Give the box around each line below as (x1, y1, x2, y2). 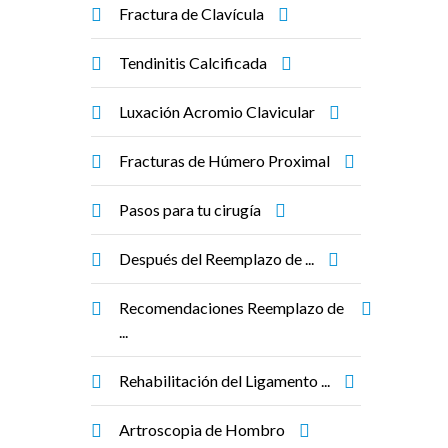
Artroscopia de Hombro (119, 420, 285, 439)
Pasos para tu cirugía (119, 200, 261, 219)
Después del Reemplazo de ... (119, 249, 314, 268)
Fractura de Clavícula (119, 4, 264, 23)
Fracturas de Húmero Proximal (119, 151, 330, 170)
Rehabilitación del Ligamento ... (119, 371, 330, 390)
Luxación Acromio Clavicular (119, 102, 315, 121)
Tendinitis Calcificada (119, 53, 267, 72)
